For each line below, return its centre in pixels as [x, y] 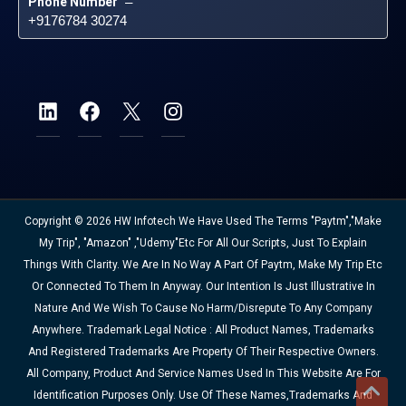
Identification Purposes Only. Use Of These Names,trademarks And [203, 395]
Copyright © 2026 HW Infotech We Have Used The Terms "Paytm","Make [203, 221]
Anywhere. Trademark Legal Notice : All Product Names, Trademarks [203, 330]
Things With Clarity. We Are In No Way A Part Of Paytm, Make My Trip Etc [203, 265]
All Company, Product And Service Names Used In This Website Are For [203, 373]
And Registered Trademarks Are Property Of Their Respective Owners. [203, 352]
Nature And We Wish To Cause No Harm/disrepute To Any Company [203, 308]
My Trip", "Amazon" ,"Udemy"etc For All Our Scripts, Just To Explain [203, 243]
